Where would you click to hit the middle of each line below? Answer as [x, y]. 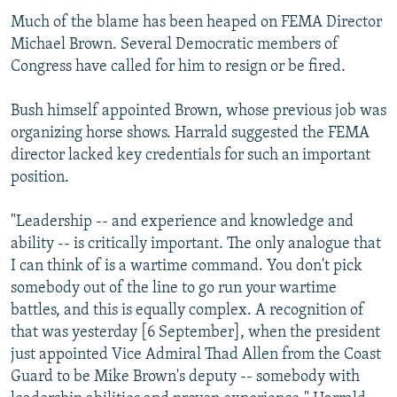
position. [40, 178]
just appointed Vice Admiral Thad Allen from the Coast [196, 355]
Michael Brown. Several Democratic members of [175, 45]
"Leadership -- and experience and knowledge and [182, 222]
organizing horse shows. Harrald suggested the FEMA [190, 134]
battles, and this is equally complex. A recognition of [187, 311]
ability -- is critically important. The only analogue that [196, 245]
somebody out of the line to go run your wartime [174, 289]
